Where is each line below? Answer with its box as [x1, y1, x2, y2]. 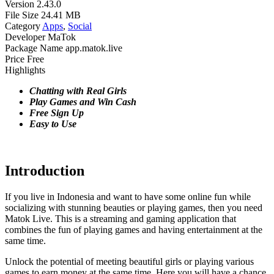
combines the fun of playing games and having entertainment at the [5, 224, 262, 235]
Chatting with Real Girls [29, 85, 127, 96]
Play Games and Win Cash [29, 96, 136, 107]
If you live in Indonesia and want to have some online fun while [5, 191, 251, 202]
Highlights [5, 64, 45, 75]
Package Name [5, 42, 63, 53]
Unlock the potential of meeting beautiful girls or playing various [5, 256, 254, 267]
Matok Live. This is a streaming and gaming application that [5, 213, 236, 224]
